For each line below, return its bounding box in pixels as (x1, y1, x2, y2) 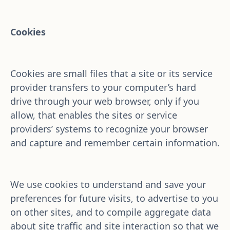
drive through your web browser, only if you (10, 95, 199, 107)
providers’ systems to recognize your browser (10, 123, 208, 135)
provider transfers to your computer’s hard (10, 81, 196, 93)
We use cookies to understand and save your (10, 178, 206, 190)
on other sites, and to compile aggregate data (10, 206, 211, 218)
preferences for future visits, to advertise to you (10, 192, 218, 204)
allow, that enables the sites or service (10, 109, 177, 121)
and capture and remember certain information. (10, 137, 220, 149)
